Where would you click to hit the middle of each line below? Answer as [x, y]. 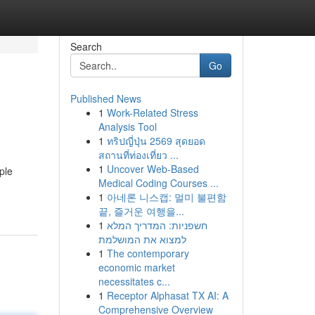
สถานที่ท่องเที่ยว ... [138, 155]
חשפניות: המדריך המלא [157, 225]
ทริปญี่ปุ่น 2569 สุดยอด [156, 141]
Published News [105, 98]
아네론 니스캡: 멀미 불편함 [166, 197]
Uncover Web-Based [153, 169]
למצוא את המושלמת [142, 239]
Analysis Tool [127, 127]
